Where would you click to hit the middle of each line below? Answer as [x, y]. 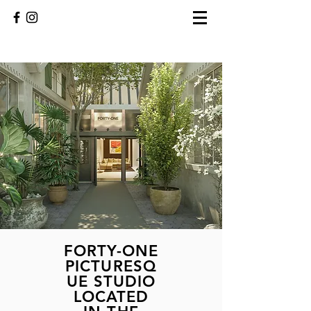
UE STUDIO [111, 281]
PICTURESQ [111, 266]
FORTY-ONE [111, 251]
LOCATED [111, 297]
